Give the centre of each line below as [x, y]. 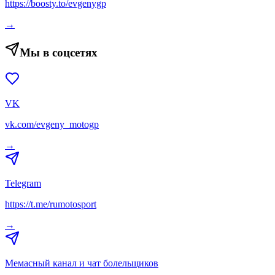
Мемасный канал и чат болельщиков [82, 263]
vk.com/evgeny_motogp [52, 124]
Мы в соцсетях [59, 53]
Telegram [23, 183]
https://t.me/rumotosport [51, 204]
